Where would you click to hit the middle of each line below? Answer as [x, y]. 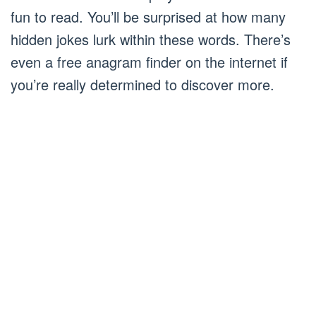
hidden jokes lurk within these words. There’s [151, 39]
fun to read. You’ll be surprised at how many [148, 17]
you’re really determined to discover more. [142, 84]
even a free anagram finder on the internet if [149, 62]
